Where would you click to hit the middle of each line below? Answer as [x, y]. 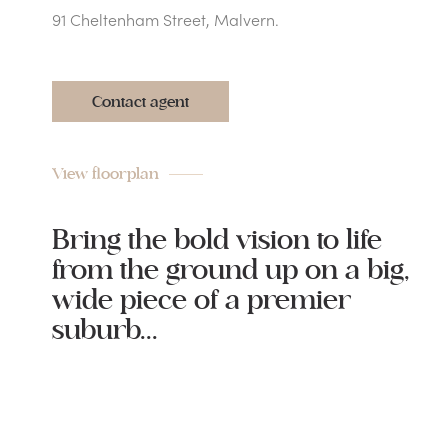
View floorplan [105, 174]
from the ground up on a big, [231, 271]
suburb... [105, 331]
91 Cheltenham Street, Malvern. [165, 19]
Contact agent [140, 102]
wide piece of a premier [201, 301]
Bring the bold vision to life [217, 241]
